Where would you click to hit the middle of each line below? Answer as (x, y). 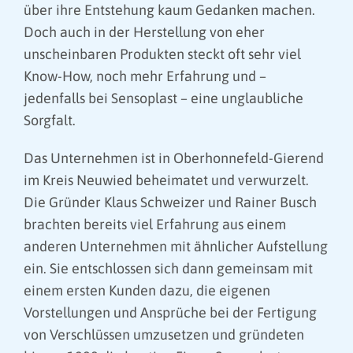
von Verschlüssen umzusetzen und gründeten (164, 335)
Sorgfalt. (50, 121)
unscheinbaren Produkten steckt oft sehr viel (162, 54)
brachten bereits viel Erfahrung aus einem (155, 225)
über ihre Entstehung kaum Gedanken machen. (169, 10)
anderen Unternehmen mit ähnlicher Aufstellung (176, 247)
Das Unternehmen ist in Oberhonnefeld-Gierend (174, 158)
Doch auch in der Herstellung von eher (144, 32)
